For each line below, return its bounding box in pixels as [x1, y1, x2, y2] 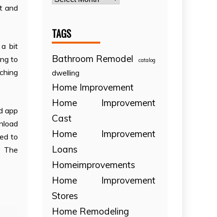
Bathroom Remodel [52, 52, 134, 64]
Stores [52, 189, 78, 201]
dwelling [52, 68, 80, 77]
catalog [139, 56, 155, 63]
